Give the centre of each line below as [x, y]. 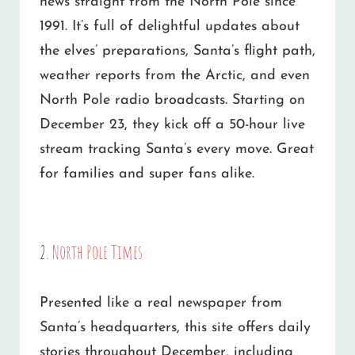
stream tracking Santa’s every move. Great [177, 149]
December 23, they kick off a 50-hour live [172, 124]
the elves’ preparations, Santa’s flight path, [177, 51]
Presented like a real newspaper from [161, 303]
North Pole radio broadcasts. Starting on [172, 100]
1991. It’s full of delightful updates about [170, 26]
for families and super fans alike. [147, 174]
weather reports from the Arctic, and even [175, 75]
